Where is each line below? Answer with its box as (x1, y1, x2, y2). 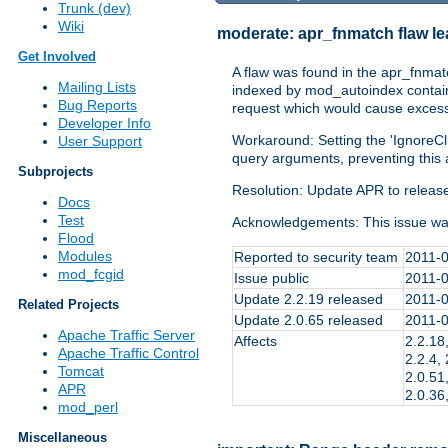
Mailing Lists (58, 79, 136, 96)
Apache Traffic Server (58, 327, 195, 344)
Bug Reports (58, 97, 137, 114)
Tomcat (58, 363, 104, 380)
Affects (234, 333, 277, 350)
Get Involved (18, 49, 96, 65)
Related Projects (18, 297, 119, 313)
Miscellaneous (18, 430, 107, 446)
